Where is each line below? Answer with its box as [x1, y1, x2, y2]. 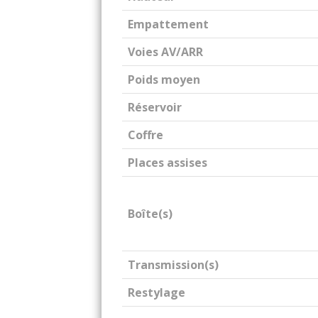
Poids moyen [128, 72, 200, 87]
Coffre [128, 127, 163, 143]
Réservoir [128, 99, 182, 115]
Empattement [128, 16, 209, 32]
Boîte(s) [128, 206, 172, 221]
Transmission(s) [128, 257, 219, 273]
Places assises [128, 155, 207, 170]
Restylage [128, 285, 185, 300]
